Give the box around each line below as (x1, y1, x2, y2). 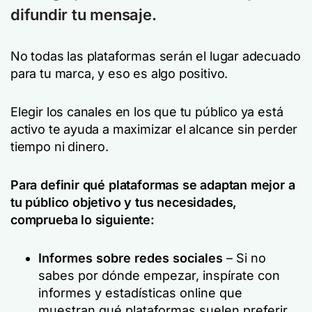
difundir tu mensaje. (10, 6, 157, 24)
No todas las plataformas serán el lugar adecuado (10, 49, 301, 63)
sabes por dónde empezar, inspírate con (38, 268, 280, 283)
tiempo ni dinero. (10, 139, 109, 154)
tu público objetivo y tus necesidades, (10, 195, 237, 210)
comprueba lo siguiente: (10, 212, 155, 227)
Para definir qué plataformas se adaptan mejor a (10, 178, 295, 192)
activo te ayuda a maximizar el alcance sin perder (10, 122, 298, 136)
